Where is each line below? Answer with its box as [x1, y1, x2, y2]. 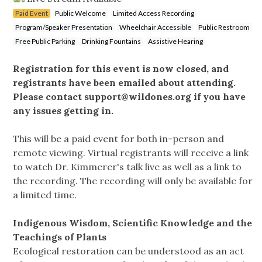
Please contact [13, 91, 84, 103]
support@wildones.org [84, 91, 191, 103]
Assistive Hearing [148, 37, 203, 46]
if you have [191, 91, 246, 103]
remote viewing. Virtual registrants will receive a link [13, 147, 249, 159]
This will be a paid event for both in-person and [13, 133, 224, 145]
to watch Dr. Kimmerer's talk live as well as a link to [13, 161, 242, 173]
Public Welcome [55, 9, 106, 18]
